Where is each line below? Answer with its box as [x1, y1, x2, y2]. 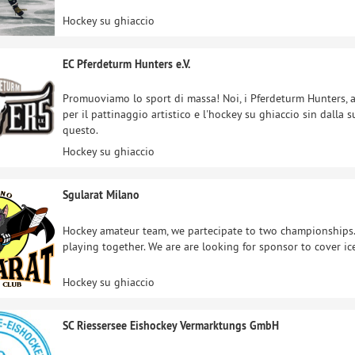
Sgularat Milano [63, 188, 139, 202]
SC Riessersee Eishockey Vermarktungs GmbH [63, 319, 279, 333]
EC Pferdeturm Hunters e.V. [63, 57, 190, 71]
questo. [63, 122, 98, 137]
